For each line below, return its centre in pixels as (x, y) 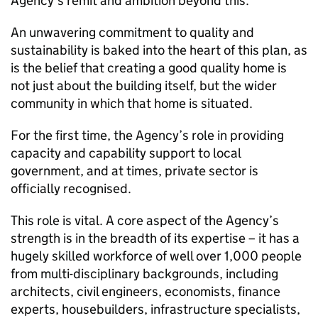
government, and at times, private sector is (135, 171)
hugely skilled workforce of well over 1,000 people (156, 256)
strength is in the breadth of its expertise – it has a (155, 238)
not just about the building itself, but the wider (144, 86)
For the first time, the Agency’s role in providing (147, 135)
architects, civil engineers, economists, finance (146, 291)
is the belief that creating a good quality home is (149, 68)
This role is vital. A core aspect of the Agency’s (145, 220)
